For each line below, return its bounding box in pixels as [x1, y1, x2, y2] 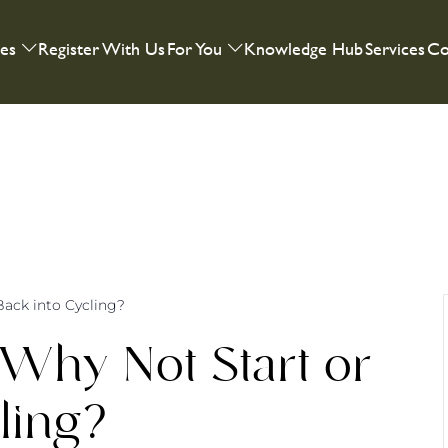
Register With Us [38, 34, 166, 62]
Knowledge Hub [244, 34, 364, 62]
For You [167, 34, 223, 62]
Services [365, 34, 426, 62]
